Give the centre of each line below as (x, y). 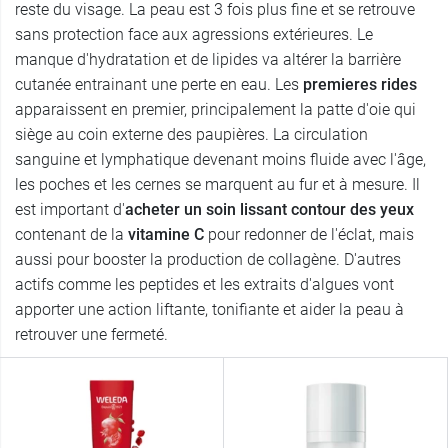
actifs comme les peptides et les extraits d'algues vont (204, 285)
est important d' (70, 210)
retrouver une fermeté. (93, 335)
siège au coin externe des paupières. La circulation (191, 135)
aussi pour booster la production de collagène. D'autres (208, 260)
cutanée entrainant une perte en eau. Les (159, 85)
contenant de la (71, 235)
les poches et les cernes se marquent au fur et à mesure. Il (217, 185)
